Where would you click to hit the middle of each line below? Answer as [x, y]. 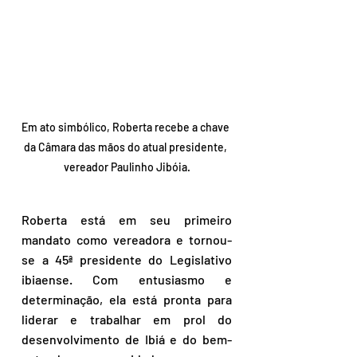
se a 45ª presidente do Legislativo [127, 259]
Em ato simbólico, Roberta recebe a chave [127, 127]
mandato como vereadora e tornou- [127, 239]
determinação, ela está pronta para [127, 299]
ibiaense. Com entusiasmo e [127, 279]
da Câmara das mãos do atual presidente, [127, 147]
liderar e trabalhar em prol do [127, 319]
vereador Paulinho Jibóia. [127, 167]
